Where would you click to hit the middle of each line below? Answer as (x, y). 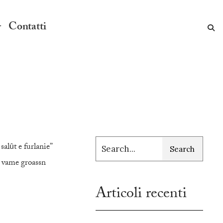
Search (182, 149)
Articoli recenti (141, 195)
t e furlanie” (33, 148)
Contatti (27, 28)
